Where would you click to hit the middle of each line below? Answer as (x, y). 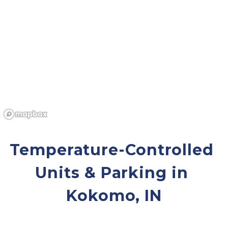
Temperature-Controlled (112, 150)
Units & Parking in (112, 173)
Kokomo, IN (114, 196)
